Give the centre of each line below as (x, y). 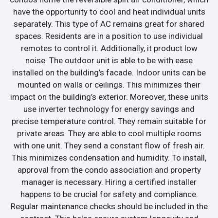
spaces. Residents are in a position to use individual (109, 36)
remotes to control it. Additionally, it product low (109, 48)
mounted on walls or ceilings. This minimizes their (109, 85)
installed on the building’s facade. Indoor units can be (109, 73)
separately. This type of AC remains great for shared (109, 24)
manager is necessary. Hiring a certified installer (109, 182)
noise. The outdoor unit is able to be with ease (109, 61)
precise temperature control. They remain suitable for (109, 121)
